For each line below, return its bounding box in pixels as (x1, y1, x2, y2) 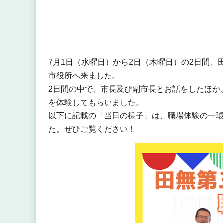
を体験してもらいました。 (48, 98, 144, 107)
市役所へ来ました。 (48, 71, 120, 80)
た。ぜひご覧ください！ (48, 125, 136, 134)
